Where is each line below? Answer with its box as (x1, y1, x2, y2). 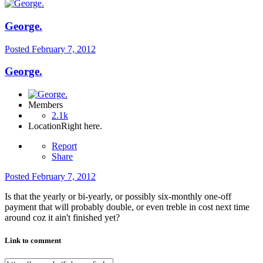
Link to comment (5, 236, 61, 245)
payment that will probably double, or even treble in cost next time (5, 202, 249, 212)
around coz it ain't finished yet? (5, 213, 120, 222)
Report (52, 141, 77, 151)
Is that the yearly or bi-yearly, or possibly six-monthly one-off (5, 191, 231, 201)
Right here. (61, 121, 102, 131)
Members (28, 100, 63, 110)
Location (28, 121, 61, 131)
